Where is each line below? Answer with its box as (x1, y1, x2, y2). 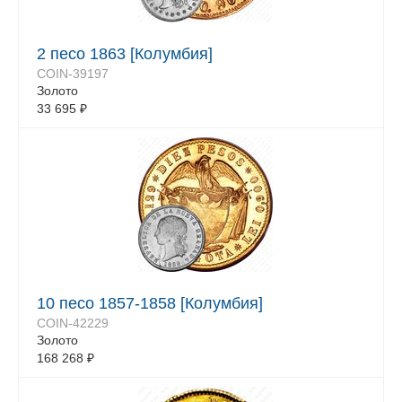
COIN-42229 (37, 316, 109, 330)
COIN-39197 (37, 66, 109, 81)
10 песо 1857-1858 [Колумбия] (37, 294, 263, 312)
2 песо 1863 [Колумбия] (37, 45, 213, 63)
